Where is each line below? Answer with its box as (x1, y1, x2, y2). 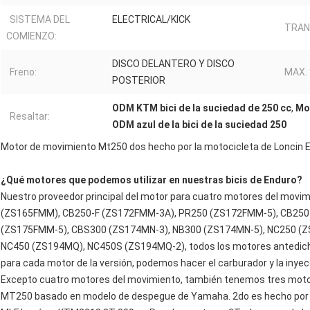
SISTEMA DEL (10, 14, 70, 26)
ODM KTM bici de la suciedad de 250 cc (112, 102, 291, 114)
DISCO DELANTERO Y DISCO (112, 58, 235, 70)
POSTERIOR (112, 75, 165, 86)
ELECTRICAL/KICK (112, 14, 190, 26)
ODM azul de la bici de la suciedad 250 (112, 119, 286, 131)
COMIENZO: (6, 30, 57, 42)
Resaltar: (10, 111, 50, 122)
